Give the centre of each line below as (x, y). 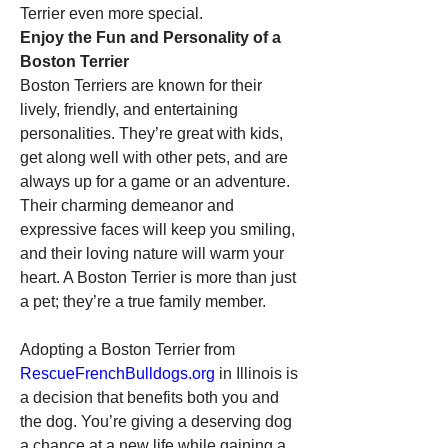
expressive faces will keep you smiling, (157, 229)
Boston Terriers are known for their (141, 85)
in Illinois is (256, 373)
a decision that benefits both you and (149, 397)
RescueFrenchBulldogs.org (117, 373)
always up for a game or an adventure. (155, 181)
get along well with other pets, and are (154, 157)
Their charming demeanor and (127, 205)
